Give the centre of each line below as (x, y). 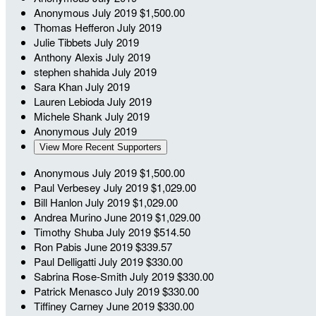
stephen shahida (73, 71)
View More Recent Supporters (101, 147)
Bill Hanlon (60, 202)
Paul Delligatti (66, 261)
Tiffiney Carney (70, 305)
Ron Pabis (59, 246)
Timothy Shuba (70, 231)
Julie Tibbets (64, 42)
